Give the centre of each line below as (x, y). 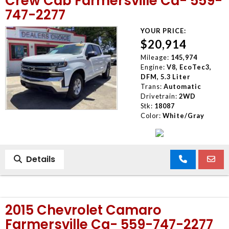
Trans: (151, 86)
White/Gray (183, 115)
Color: (151, 115)
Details (39, 159)
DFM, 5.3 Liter (165, 76)
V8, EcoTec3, (189, 67)
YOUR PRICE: (163, 30)
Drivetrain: (159, 96)
